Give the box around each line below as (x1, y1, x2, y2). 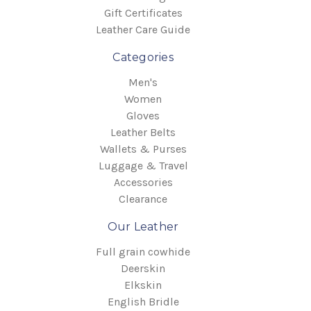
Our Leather (107, 220, 179, 233)
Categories (112, 51, 174, 64)
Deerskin (121, 262, 165, 275)
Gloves (126, 109, 160, 122)
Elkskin (124, 278, 162, 292)
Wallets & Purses (99, 142, 187, 155)
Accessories (113, 176, 173, 189)
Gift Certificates (103, 6, 183, 19)
